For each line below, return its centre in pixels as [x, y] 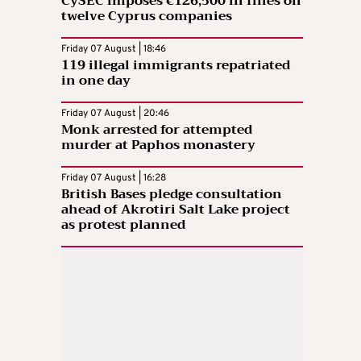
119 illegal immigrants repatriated [176, 65]
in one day [96, 80]
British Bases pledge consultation [172, 194]
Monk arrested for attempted [157, 129]
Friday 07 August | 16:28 [114, 178]
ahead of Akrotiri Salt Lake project [176, 209]
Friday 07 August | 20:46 [115, 113]
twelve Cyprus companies [147, 16]
